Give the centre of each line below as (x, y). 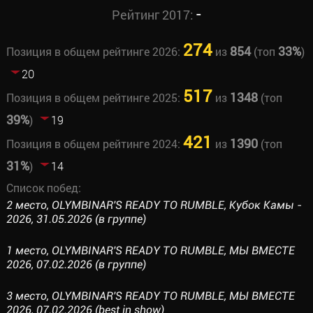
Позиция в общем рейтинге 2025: (94, 97)
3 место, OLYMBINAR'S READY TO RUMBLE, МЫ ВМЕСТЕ (150, 296)
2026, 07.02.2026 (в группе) (76, 264)
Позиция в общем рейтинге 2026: (94, 51)
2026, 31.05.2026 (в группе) (76, 219)
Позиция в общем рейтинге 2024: (94, 144)
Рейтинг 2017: (154, 15)
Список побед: (43, 188)
